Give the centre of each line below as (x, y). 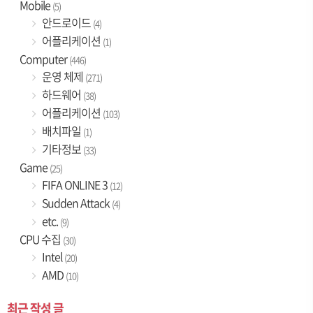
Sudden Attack (76, 203)
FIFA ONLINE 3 (75, 185)
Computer (44, 59)
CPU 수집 (41, 239)
